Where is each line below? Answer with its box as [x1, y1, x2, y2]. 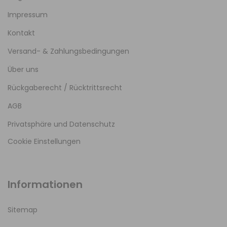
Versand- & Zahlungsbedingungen [8, 46, 129, 56]
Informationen [8, 177, 83, 192]
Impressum [8, 10, 48, 20]
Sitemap [8, 205, 37, 215]
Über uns [8, 64, 39, 74]
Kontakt [8, 28, 35, 38]
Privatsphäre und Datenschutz [8, 119, 115, 129]
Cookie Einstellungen [8, 136, 81, 146]
